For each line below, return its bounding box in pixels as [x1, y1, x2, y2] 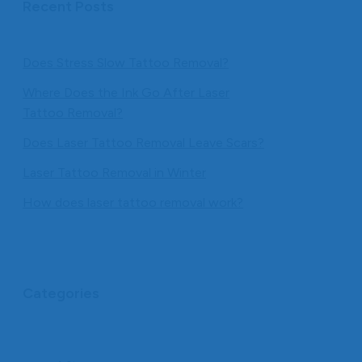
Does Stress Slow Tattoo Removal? [23, 55, 229, 71]
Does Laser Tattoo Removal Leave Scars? [23, 135, 264, 151]
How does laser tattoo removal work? [23, 195, 243, 211]
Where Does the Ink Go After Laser [23, 85, 229, 101]
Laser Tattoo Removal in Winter [23, 165, 206, 181]
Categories [23, 284, 99, 303]
